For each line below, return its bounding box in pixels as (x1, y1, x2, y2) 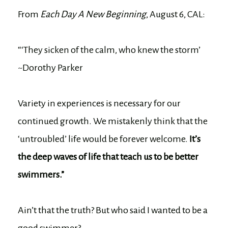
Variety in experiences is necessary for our (18, 98, 181, 108)
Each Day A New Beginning (40, 9, 146, 19)
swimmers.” (18, 169, 64, 180)
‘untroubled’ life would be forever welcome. (18, 133, 189, 144)
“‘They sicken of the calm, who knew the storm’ (18, 44, 201, 55)
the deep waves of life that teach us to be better (18, 151, 198, 162)
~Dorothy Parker (18, 62, 83, 73)
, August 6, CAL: (146, 9, 205, 19)
